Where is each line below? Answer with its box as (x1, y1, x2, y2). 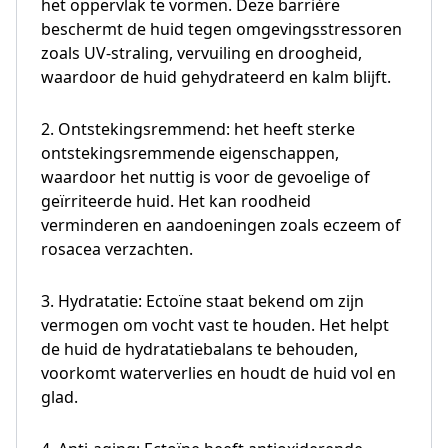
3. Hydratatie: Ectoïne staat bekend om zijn (41, 289, 364, 312)
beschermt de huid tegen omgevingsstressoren (41, 17, 402, 40)
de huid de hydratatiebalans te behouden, (41, 337, 358, 360)
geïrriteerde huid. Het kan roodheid (41, 189, 311, 212)
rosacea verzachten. (41, 237, 193, 260)
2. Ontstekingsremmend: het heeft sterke (41, 117, 355, 140)
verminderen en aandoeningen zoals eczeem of (41, 213, 401, 236)
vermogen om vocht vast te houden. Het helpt (41, 313, 389, 336)
